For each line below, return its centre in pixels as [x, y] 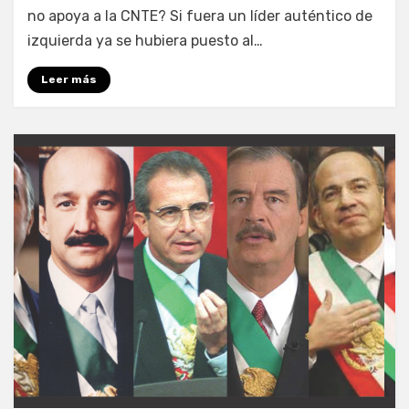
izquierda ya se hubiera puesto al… [145, 40]
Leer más [69, 79]
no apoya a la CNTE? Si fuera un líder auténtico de [200, 16]
